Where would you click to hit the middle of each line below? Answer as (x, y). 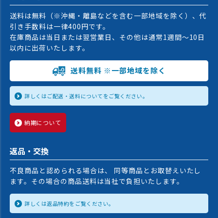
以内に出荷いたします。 (50, 47)
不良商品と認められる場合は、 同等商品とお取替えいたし (106, 170)
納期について (43, 122)
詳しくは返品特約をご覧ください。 (69, 203)
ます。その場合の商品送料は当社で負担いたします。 (97, 181)
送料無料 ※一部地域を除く (118, 71)
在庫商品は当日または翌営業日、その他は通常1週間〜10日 (108, 37)
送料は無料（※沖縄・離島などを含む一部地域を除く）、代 (108, 15)
